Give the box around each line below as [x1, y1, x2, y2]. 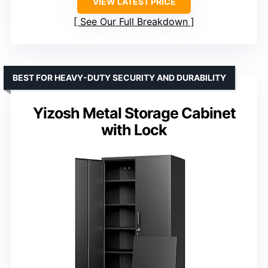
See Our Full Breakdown [80, 15, 188, 28]
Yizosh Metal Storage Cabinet [32, 103, 236, 122]
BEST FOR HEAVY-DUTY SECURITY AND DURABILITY [13, 72, 226, 83]
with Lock [101, 120, 167, 139]
